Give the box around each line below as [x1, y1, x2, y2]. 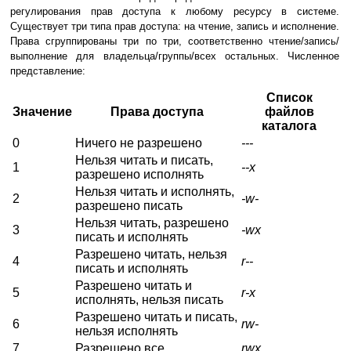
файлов [264, 105, 314, 119]
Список [266, 91, 313, 105]
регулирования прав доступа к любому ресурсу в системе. [10, 5, 339, 18]
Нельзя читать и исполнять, [75, 185, 234, 199]
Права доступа [110, 105, 204, 119]
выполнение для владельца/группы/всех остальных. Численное [10, 50, 339, 63]
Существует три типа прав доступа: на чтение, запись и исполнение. [10, 20, 339, 33]
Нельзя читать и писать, [75, 154, 213, 168]
